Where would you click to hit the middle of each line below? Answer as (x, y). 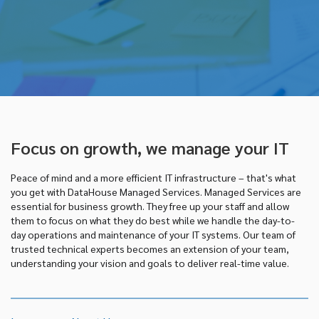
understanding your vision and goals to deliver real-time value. (150, 262)
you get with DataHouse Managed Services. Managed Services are (156, 191)
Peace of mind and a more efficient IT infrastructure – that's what (153, 177)
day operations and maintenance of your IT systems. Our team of (153, 234)
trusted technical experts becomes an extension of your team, (150, 248)
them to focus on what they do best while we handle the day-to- (153, 220)
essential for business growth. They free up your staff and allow (150, 205)
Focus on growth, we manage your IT (150, 147)
